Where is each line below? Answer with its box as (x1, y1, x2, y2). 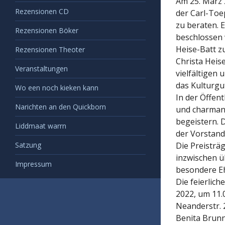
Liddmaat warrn (15, 121, 66, 131)
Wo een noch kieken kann (15, 82, 98, 92)
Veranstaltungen (15, 63, 68, 73)
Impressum (15, 159, 52, 169)
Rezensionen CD (15, 6, 69, 16)
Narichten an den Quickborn (15, 101, 106, 111)
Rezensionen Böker (15, 25, 78, 35)
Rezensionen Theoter (15, 44, 85, 54)
